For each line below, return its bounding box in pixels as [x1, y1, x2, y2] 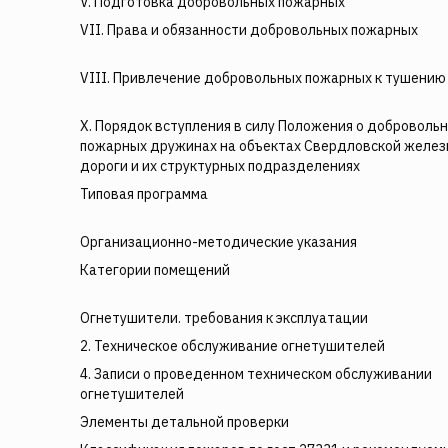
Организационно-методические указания [80, 233, 357, 251]
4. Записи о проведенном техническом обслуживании [80, 365, 432, 383]
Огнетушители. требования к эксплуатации [80, 309, 368, 327]
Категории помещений [80, 261, 230, 279]
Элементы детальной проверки [80, 413, 289, 431]
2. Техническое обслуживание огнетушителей [80, 337, 385, 355]
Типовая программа [80, 185, 208, 203]
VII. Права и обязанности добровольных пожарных [80, 21, 418, 39]
